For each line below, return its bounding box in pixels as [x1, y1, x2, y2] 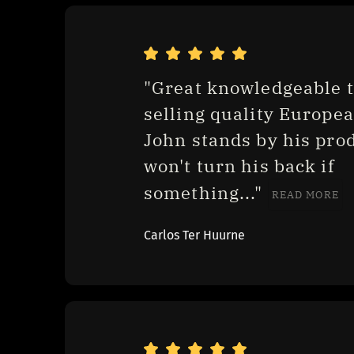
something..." [144, 181, 268, 205]
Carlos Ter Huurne [144, 228, 245, 243]
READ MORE [271, 187, 339, 202]
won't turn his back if [144, 154, 335, 178]
